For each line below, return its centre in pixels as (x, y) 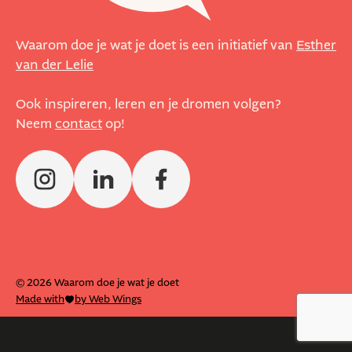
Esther (316, 45)
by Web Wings (108, 299)
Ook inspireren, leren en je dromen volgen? (148, 104)
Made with (40, 299)
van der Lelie (55, 65)
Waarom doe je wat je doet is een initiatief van (156, 45)
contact (79, 124)
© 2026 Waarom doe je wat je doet (97, 282)
